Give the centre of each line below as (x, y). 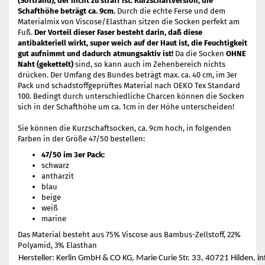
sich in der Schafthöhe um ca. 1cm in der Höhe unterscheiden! (126, 107)
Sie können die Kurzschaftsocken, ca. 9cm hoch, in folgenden (125, 128)
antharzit (58, 176)
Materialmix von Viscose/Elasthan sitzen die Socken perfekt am (129, 22)
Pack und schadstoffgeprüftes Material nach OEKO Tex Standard (129, 85)
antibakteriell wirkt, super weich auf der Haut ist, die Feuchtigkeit (132, 43)
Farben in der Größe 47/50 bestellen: (81, 139)
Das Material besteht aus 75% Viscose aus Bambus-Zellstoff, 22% (129, 235)
